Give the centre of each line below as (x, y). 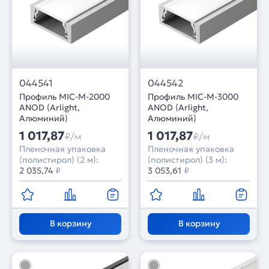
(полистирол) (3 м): (187, 160)
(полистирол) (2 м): (59, 160)
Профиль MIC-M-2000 (65, 97)
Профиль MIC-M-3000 (193, 97)
